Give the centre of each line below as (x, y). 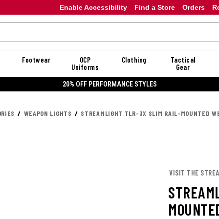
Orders (193, 7)
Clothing (134, 60)
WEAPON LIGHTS (48, 113)
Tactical (183, 60)
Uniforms (85, 67)
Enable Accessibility (93, 7)
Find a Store (154, 7)
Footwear (36, 60)
